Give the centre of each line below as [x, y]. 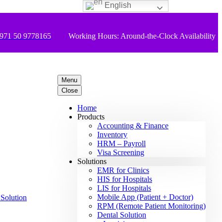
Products [91, 117]
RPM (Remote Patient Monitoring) [151, 206]
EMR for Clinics [123, 170]
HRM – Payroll [121, 143]
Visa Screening [121, 152]
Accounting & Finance [133, 126]
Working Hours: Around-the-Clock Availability [142, 36]
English [117, 5]
